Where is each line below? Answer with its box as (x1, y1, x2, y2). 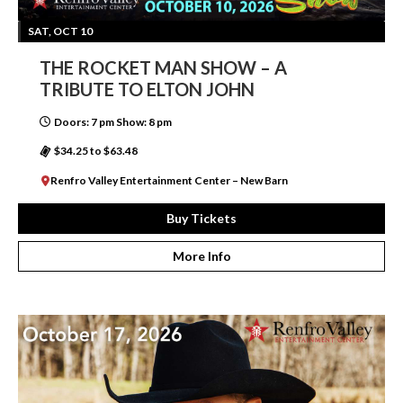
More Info (172, 247, 231, 264)
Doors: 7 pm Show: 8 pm (54, 114, 172, 129)
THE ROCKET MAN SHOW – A (40, 56, 287, 78)
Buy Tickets (166, 210, 237, 226)
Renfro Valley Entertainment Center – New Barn (50, 173, 288, 187)
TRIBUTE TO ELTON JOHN (40, 77, 255, 100)
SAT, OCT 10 (28, 23, 93, 38)
